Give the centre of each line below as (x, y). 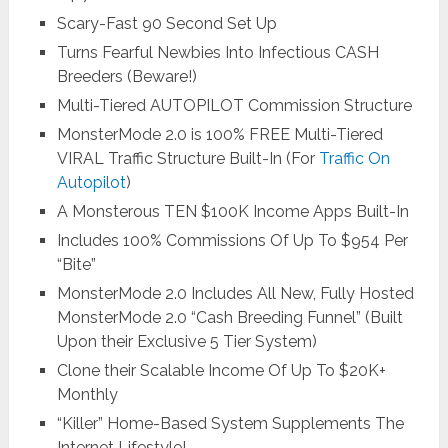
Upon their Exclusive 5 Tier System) (186, 342)
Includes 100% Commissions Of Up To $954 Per (232, 241)
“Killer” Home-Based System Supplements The (230, 424)
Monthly (87, 395)
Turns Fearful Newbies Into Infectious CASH (217, 53)
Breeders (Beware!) (126, 77)
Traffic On (354, 159)
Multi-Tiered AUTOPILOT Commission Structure (234, 106)
